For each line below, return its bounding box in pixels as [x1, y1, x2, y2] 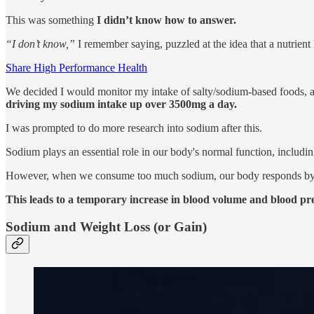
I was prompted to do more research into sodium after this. [6, 122, 262, 135]
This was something [6, 14, 97, 27]
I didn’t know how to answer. [97, 14, 236, 27]
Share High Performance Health [6, 62, 147, 74]
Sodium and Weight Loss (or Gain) [6, 219, 207, 235]
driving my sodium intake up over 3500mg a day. [6, 98, 237, 111]
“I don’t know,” [6, 38, 75, 50]
